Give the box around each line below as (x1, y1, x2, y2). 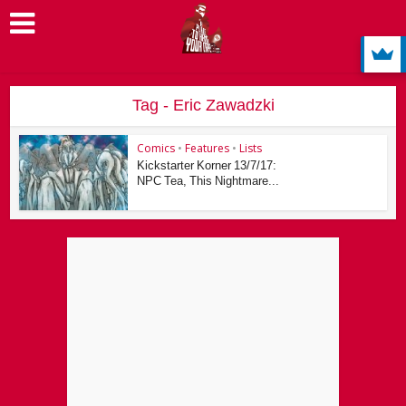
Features (185, 140, 230, 156)
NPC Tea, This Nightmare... (137, 174, 280, 188)
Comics (137, 140, 176, 156)
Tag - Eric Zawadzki (131, 96, 275, 114)
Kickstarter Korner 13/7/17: (137, 159, 277, 172)
